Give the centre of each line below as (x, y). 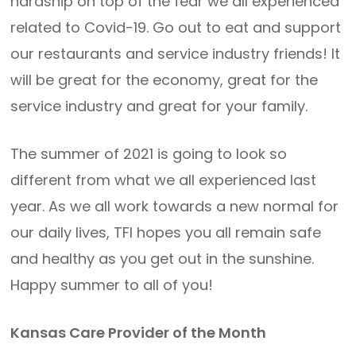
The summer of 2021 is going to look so (149, 154)
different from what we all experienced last (164, 180)
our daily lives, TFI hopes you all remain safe (166, 232)
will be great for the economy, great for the (164, 80)
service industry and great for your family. (159, 106)
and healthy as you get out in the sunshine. (163, 259)
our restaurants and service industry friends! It (176, 54)
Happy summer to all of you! (112, 285)
